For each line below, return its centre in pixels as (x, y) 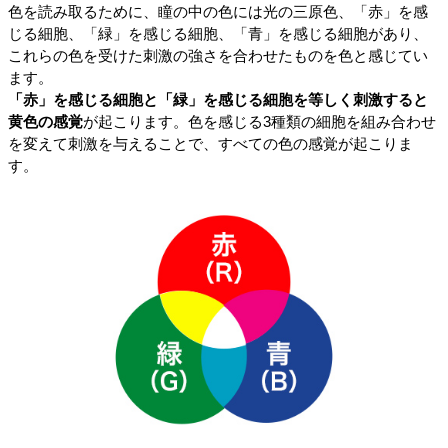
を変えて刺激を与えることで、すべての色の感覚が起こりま (210, 144)
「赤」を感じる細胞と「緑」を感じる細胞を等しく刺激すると (218, 100)
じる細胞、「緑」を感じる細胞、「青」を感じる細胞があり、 (218, 34)
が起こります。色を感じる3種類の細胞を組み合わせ (259, 122)
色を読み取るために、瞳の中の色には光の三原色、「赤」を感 (218, 12)
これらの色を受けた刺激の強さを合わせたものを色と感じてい (218, 56)
